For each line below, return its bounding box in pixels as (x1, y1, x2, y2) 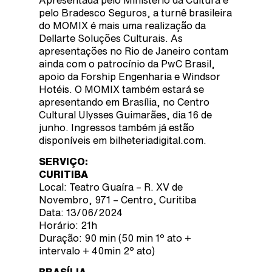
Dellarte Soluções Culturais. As (39, 33, 183, 43)
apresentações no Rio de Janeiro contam (39, 46, 228, 56)
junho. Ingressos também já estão (39, 122, 194, 132)
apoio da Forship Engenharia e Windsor (39, 71, 220, 81)
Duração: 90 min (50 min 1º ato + (39, 233, 191, 243)
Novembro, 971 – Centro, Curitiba (39, 194, 196, 205)
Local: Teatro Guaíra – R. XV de (39, 182, 183, 192)
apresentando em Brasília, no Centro (39, 97, 209, 107)
